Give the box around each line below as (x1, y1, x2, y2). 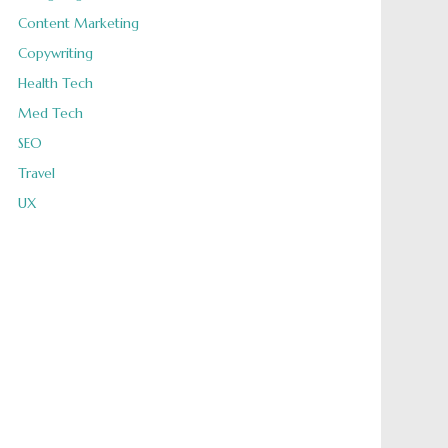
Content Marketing (17, 15, 139, 32)
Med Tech (17, 105, 83, 122)
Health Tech (17, 75, 93, 92)
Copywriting (17, 45, 93, 62)
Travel (17, 165, 55, 182)
